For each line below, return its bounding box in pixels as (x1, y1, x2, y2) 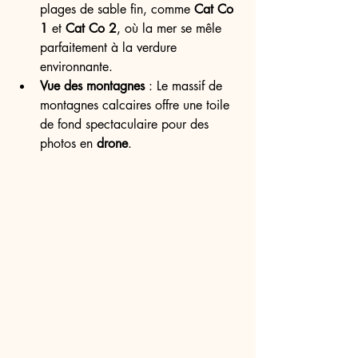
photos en (40, 135, 97, 152)
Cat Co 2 (66, 20, 117, 37)
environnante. (40, 58, 113, 75)
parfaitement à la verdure (40, 39, 181, 56)
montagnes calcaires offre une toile (40, 97, 233, 113)
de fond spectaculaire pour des (40, 116, 213, 133)
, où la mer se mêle (117, 20, 225, 37)
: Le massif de (145, 78, 226, 94)
